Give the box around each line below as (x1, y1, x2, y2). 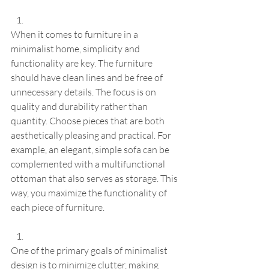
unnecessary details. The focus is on (11, 86, 158, 98)
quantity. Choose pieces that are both (11, 115, 166, 127)
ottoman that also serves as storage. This (11, 172, 180, 185)
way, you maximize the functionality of (11, 187, 169, 199)
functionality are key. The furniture (11, 57, 154, 70)
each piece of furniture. (11, 201, 104, 214)
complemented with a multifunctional (11, 158, 167, 171)
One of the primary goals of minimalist (11, 244, 169, 257)
